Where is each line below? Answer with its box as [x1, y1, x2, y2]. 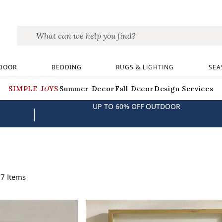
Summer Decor [59, 84, 115, 93]
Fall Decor [114, 84, 154, 93]
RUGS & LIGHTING [116, 62, 174, 71]
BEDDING [51, 62, 82, 71]
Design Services [154, 84, 214, 93]
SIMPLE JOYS [8, 84, 60, 93]
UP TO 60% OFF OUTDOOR [92, 101, 180, 111]
